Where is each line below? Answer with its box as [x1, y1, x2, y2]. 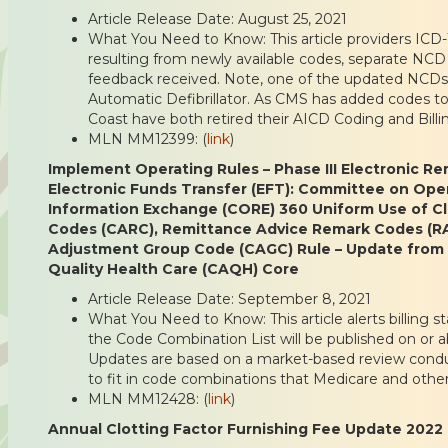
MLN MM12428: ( [88, 389, 208, 408]
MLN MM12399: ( [88, 129, 207, 148]
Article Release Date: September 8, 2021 [88, 289, 371, 308]
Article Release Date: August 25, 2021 [88, 9, 347, 28]
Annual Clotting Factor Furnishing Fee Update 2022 [48, 419, 443, 438]
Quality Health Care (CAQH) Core [48, 259, 299, 278]
